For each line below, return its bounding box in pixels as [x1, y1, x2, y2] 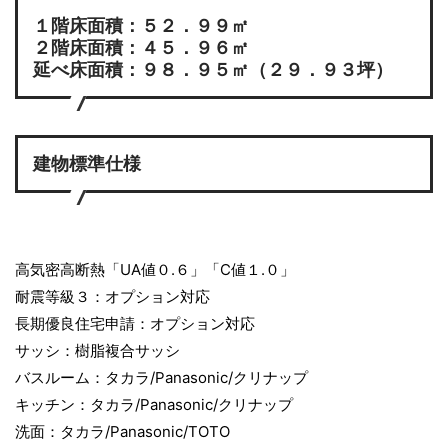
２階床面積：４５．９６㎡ [33, 37, 249, 59]
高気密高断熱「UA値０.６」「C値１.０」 [15, 260, 295, 280]
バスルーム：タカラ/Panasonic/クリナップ [15, 368, 308, 388]
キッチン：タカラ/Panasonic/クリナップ [15, 395, 293, 415]
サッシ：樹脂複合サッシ [15, 341, 180, 361]
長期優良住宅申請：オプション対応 [15, 314, 255, 334]
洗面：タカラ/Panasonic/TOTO [15, 422, 230, 442]
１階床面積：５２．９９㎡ [33, 15, 249, 37]
